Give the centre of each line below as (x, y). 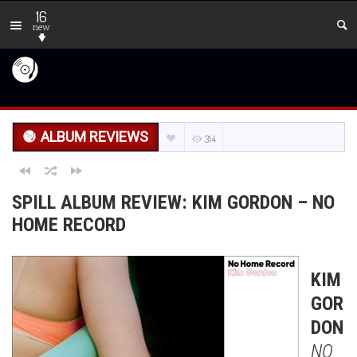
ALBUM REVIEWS (94, 137)
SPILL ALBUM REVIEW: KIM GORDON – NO (173, 202)
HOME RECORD (69, 225)
